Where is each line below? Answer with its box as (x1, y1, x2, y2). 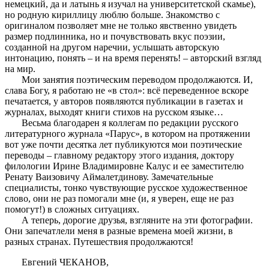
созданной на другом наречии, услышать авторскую (5, 41, 219, 52)
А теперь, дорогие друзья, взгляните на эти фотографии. (5, 214, 253, 225)
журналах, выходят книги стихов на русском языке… (5, 106, 223, 117)
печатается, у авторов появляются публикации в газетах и (5, 95, 243, 106)
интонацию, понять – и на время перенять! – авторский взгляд (5, 52, 261, 63)
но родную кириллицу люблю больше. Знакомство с (5, 9, 220, 20)
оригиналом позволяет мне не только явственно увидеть (5, 20, 237, 31)
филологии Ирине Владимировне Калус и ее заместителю (5, 160, 244, 171)
